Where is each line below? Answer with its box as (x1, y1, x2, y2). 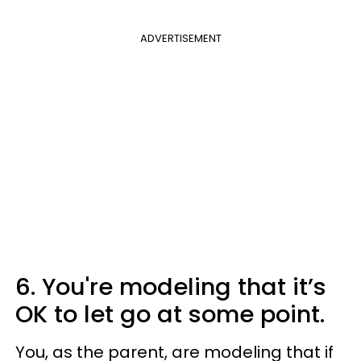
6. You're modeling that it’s (15, 270, 326, 303)
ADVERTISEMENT (139, 30, 222, 46)
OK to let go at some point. (15, 297, 325, 330)
